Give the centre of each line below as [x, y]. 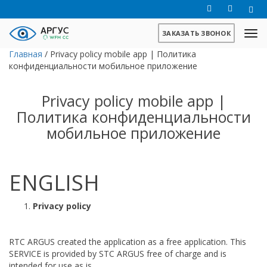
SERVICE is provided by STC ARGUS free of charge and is [118, 254]
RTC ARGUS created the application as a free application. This [128, 242]
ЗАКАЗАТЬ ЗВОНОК [196, 33]
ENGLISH [54, 183]
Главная [26, 54]
